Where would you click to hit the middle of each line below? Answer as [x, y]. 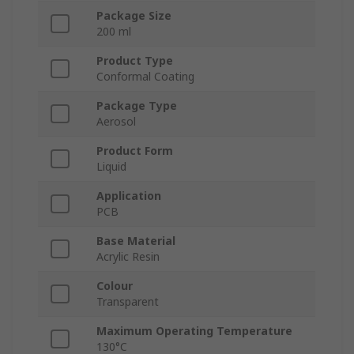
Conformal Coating [145, 77]
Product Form [135, 151]
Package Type [137, 106]
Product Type [135, 61]
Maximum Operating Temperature [194, 331]
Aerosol [116, 122]
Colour [115, 286]
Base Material [136, 241]
